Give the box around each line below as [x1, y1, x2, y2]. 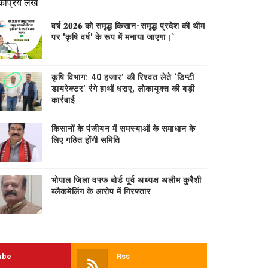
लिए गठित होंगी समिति [51, 135, 121, 145]
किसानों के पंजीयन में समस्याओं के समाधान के [51, 123, 196, 133]
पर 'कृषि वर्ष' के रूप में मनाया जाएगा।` [51, 32, 176, 42]
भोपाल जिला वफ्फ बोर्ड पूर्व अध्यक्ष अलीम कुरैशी [51, 175, 202, 185]
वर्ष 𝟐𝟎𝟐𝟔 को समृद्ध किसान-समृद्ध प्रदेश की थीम [51, 20, 206, 31]
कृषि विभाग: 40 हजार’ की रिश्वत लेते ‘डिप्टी [51, 72, 195, 82]
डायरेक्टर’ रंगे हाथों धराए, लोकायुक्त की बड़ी [51, 83, 196, 93]
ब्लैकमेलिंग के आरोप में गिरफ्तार [51, 186, 151, 196]
